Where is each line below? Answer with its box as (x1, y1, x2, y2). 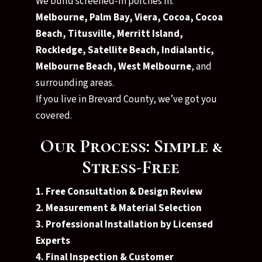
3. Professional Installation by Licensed (35, 218, 213, 232)
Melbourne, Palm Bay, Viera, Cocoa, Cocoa (35, 11, 223, 25)
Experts (35, 234, 70, 248)
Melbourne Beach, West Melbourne (35, 60, 191, 74)
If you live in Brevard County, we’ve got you (35, 92, 217, 106)
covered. (35, 109, 72, 123)
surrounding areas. (35, 76, 114, 90)
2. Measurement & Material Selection (35, 201, 202, 215)
